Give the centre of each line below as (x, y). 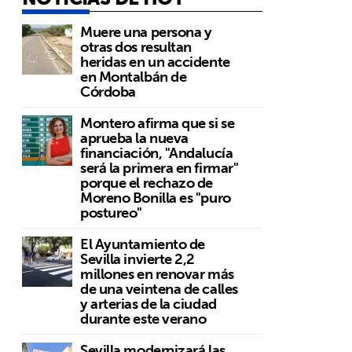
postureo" (111, 213)
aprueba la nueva (134, 138)
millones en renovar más (157, 274)
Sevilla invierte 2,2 (138, 259)
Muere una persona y (146, 32)
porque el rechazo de (147, 183)
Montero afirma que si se (158, 123)
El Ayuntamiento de (143, 244)
